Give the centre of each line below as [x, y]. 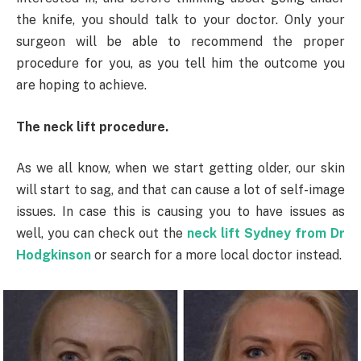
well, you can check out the [102, 234]
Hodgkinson [54, 255]
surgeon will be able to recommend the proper [180, 42]
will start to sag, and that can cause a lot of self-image [180, 190]
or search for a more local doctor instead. [218, 255]
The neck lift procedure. [92, 127]
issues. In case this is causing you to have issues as [180, 212]
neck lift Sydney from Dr [266, 234]
